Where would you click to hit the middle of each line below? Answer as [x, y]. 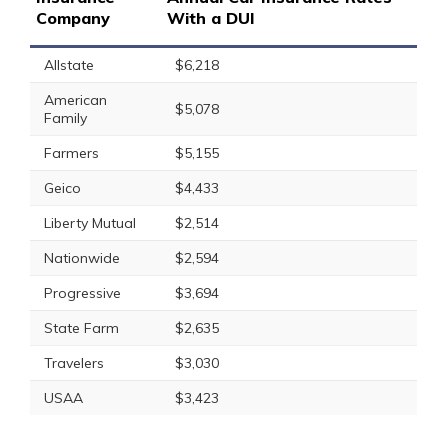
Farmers [71, 153]
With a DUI [211, 18]
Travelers [74, 363]
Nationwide [82, 258]
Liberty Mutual [90, 223]
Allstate [69, 65]
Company [73, 18]
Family [65, 118]
